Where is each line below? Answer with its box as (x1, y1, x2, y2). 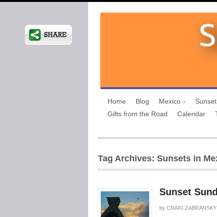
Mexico (159, 97, 181, 105)
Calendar (177, 110, 205, 118)
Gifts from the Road (108, 110, 168, 118)
